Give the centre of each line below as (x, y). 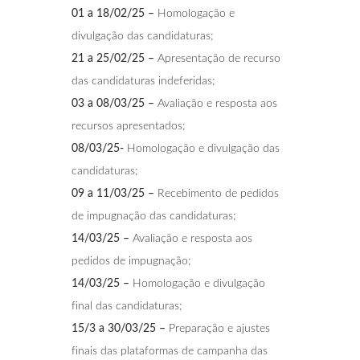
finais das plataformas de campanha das (170, 351)
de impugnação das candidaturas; (154, 216)
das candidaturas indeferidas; (143, 81)
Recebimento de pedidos (217, 193)
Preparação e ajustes (218, 328)
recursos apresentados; (129, 126)
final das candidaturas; (127, 306)
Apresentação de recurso (219, 58)
